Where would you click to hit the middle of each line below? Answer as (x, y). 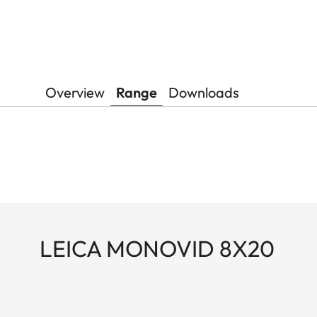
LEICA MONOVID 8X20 (157, 248)
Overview (75, 92)
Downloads (204, 92)
